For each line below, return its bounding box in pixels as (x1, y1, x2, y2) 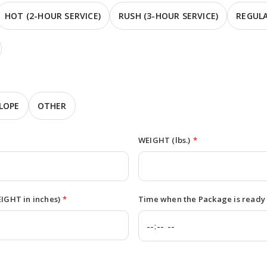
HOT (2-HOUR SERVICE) (5, 10, 101, 21)
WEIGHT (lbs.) (138, 135, 191, 145)
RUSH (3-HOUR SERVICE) (119, 10, 219, 21)
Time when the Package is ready (138, 194, 265, 204)
